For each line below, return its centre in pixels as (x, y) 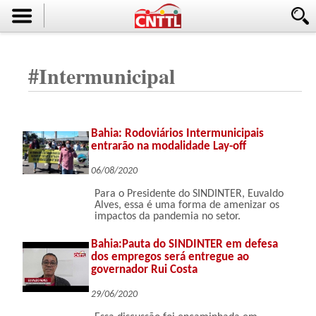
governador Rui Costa (145, 270)
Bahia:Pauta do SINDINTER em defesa (185, 244)
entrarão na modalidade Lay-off (169, 146)
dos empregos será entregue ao (170, 257)
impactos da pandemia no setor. (168, 217)
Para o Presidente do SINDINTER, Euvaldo (189, 194)
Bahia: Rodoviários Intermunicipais (178, 134)
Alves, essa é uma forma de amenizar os (187, 205)
